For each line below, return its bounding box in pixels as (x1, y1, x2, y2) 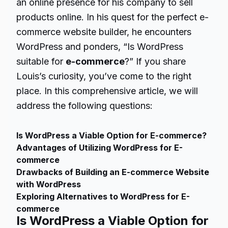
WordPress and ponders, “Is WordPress (16, 41, 183, 52)
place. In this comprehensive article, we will (16, 85, 198, 96)
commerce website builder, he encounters (16, 26, 191, 37)
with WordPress (16, 179, 81, 189)
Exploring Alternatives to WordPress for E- (16, 191, 190, 202)
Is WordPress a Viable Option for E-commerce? (16, 130, 207, 140)
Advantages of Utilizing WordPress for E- (16, 142, 183, 153)
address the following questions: (16, 100, 153, 111)
